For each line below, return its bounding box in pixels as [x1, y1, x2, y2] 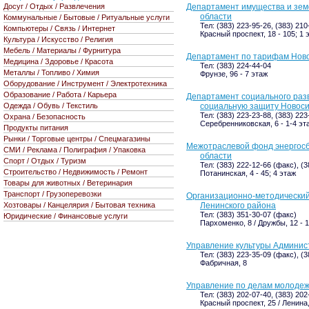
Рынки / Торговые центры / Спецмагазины [3, 134, 150, 143]
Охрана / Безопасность [3, 112, 86, 121]
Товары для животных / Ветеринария [3, 179, 132, 187]
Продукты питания [3, 123, 68, 132]
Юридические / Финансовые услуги [3, 212, 128, 220]
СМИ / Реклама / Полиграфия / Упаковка [3, 146, 146, 154]
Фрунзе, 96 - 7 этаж [200, 70, 268, 78]
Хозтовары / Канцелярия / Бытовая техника [3, 201, 155, 209]
